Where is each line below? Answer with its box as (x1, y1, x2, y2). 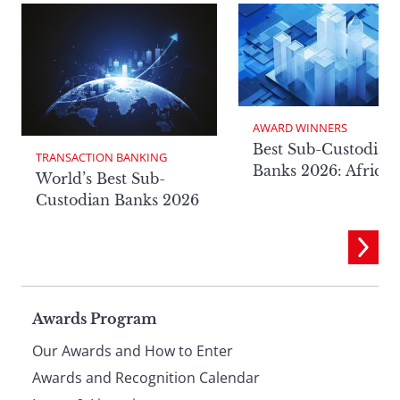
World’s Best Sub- (36, 169, 165, 187)
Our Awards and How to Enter (32, 340, 233, 361)
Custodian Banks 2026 (36, 190, 199, 209)
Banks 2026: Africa (253, 161, 390, 179)
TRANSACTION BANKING (36, 148, 167, 165)
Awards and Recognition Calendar (32, 367, 260, 387)
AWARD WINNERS (253, 119, 347, 136)
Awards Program (32, 309, 157, 328)
